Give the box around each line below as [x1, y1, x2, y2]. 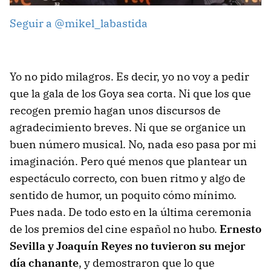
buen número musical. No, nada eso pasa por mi [10, 137, 256, 151]
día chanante [10, 255, 79, 270]
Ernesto [220, 221, 261, 236]
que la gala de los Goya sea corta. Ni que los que [10, 86, 251, 100]
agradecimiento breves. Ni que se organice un [10, 120, 246, 134]
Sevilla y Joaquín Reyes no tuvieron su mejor [10, 238, 246, 253]
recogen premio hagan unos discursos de [10, 103, 221, 117]
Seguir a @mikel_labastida [10, 16, 148, 30]
